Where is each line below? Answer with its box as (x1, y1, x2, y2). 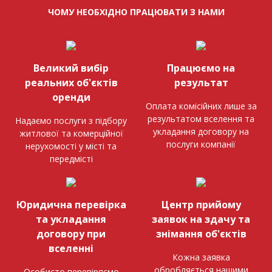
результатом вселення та (148, 112, 254, 124)
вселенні (49, 241, 93, 255)
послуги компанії (166, 138, 236, 150)
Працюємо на (167, 61, 235, 75)
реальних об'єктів (24, 75, 118, 89)
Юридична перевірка (16, 197, 126, 211)
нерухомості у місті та (25, 140, 117, 152)
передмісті (49, 152, 93, 165)
